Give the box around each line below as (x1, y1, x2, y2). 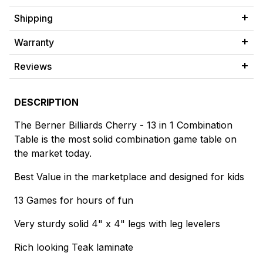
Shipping (14, 12, 53, 25)
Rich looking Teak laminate (14, 241, 133, 254)
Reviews (14, 60, 52, 73)
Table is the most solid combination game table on (14, 133, 237, 146)
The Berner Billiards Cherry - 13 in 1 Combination (14, 119, 232, 131)
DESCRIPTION (14, 96, 79, 109)
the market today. (14, 147, 92, 160)
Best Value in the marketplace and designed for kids (14, 171, 244, 183)
